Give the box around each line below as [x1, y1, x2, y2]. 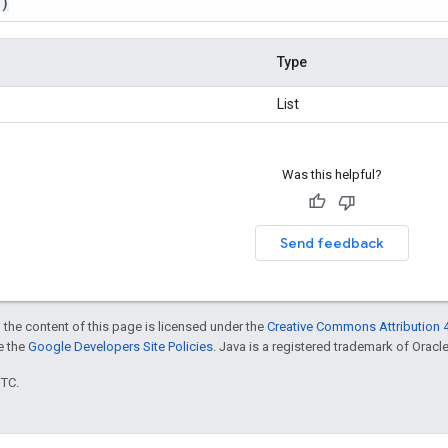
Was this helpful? [281, 166, 382, 182]
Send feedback [279, 233, 384, 252]
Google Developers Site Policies [28, 338, 213, 354]
